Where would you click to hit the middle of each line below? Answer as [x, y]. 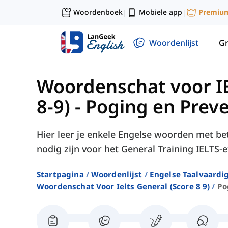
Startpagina [60, 174]
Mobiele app [161, 12]
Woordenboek [98, 12]
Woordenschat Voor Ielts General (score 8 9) [123, 187]
